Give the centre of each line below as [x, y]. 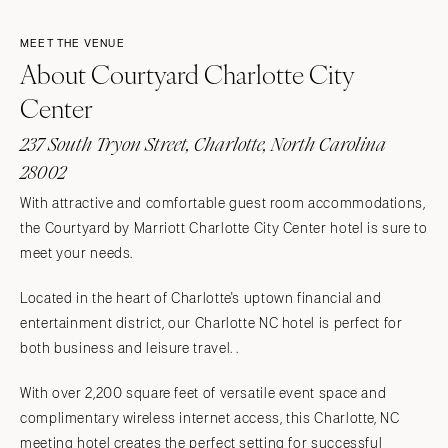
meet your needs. [77, 253]
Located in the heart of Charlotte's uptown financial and [201, 298]
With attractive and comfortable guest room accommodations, [223, 203]
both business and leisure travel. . [130, 348]
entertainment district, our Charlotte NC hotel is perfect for [211, 323]
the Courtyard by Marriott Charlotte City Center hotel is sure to [224, 228]
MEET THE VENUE [72, 43]
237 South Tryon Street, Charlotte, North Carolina [203, 144]
